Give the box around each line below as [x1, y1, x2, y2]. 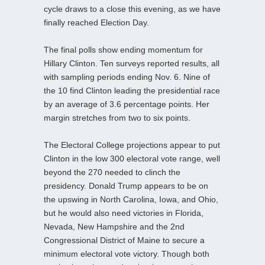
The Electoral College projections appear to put [44, 140, 220, 150]
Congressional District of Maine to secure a [44, 235, 205, 245]
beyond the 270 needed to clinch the [44, 167, 180, 177]
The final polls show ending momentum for [44, 44, 203, 54]
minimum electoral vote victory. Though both [44, 248, 209, 258]
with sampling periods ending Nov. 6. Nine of [44, 72, 210, 82]
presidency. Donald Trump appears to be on [44, 180, 208, 190]
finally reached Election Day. [44, 17, 149, 27]
